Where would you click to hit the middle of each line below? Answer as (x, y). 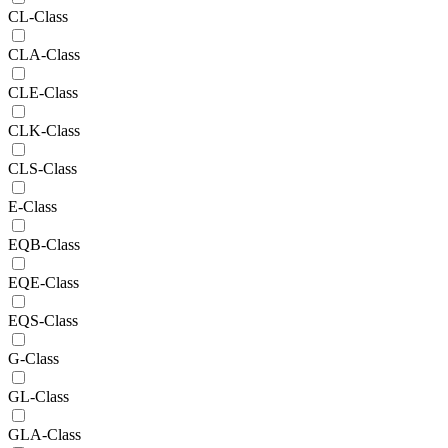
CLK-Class (44, 130)
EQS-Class (43, 320)
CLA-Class (44, 54)
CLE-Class (43, 92)
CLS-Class (42, 168)
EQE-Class (43, 282)
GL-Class (38, 396)
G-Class (33, 358)
